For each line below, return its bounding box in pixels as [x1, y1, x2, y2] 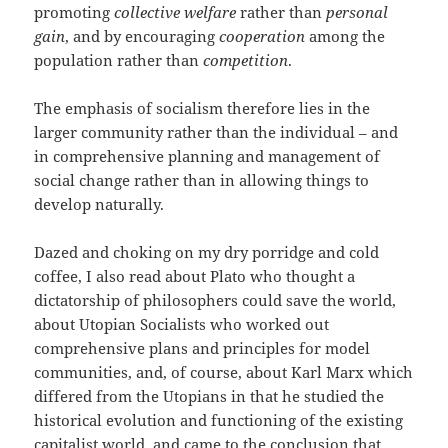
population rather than [34, 50, 204, 71]
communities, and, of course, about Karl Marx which [34, 362, 414, 383]
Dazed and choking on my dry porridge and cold [34, 242, 380, 263]
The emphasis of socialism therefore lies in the [34, 98, 371, 119]
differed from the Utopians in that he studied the [34, 386, 385, 407]
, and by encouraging [65, 26, 220, 47]
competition [203, 50, 289, 71]
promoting [34, 2, 115, 23]
